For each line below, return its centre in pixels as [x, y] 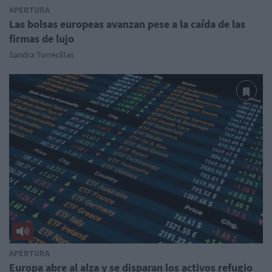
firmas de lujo [42, 39]
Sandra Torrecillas [42, 55]
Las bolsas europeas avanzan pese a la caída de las [127, 24]
